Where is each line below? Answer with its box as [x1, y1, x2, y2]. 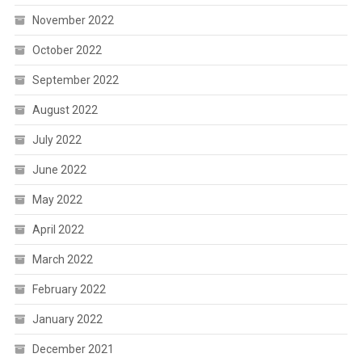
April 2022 [32, 223, 84, 237]
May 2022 [32, 193, 82, 207]
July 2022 [32, 133, 82, 147]
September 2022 [32, 74, 119, 87]
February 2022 [32, 283, 106, 297]
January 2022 [32, 313, 103, 326]
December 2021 [32, 343, 114, 356]
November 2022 [32, 14, 114, 27]
